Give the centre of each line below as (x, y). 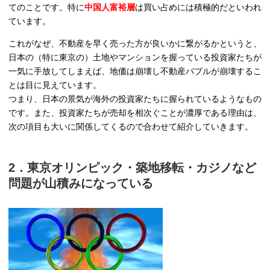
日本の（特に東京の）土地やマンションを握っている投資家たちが (135, 57)
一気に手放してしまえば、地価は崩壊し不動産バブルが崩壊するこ (135, 71)
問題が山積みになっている (81, 183)
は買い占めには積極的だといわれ (198, 7)
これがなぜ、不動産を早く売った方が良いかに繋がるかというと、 (135, 43)
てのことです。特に (46, 7)
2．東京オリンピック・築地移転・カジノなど (132, 167)
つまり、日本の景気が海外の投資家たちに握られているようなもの (135, 99)
